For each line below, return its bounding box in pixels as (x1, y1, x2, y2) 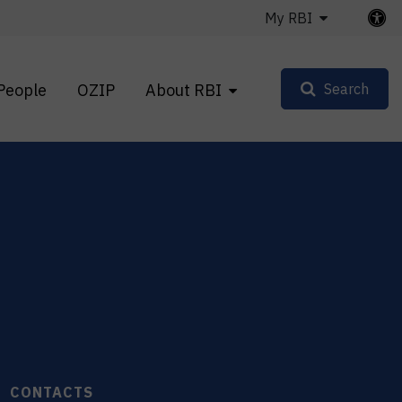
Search (324, 80, 369, 98)
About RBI (145, 79, 222, 100)
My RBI (265, 9, 312, 27)
